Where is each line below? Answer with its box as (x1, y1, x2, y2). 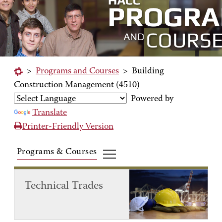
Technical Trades (24, 180, 103, 192)
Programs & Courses (17, 147, 97, 157)
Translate (32, 109, 67, 117)
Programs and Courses (36, 67, 119, 76)
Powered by (127, 95, 173, 104)
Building (132, 67, 164, 76)
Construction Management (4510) (14, 81, 140, 90)
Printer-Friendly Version (22, 122, 113, 131)
